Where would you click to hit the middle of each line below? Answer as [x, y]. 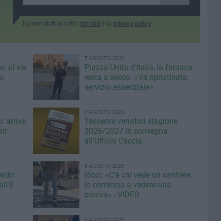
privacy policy [132, 23]
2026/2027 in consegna [126, 131]
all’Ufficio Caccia [113, 141]
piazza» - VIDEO [112, 195]
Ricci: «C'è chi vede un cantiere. [138, 175]
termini [90, 23]
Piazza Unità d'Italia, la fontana [138, 67]
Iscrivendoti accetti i [51, 23]
